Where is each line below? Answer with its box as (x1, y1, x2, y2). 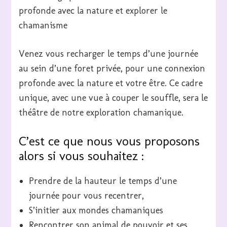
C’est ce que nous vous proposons (19, 133, 200, 148)
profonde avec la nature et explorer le (19, 5, 168, 16)
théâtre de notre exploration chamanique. (19, 106, 184, 118)
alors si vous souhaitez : (19, 147, 144, 163)
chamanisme (19, 19, 68, 31)
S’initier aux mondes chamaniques (29, 204, 164, 216)
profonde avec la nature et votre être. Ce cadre (19, 77, 203, 89)
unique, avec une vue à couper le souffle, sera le (19, 92, 208, 103)
